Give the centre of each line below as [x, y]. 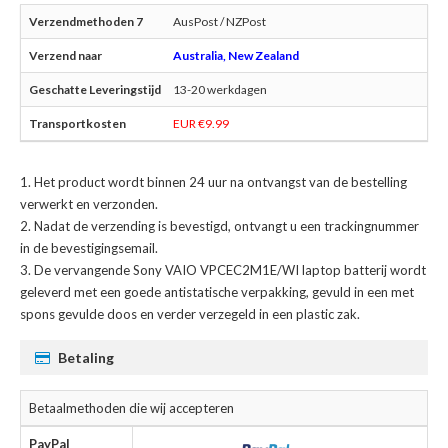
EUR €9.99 [201, 124]
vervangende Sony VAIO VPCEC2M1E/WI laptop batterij [220, 270]
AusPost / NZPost [219, 22]
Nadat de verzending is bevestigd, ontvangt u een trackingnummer [226, 226]
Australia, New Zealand [236, 56]
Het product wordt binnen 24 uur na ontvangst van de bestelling [220, 182]
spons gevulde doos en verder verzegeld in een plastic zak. [190, 314]
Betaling [86, 358]
